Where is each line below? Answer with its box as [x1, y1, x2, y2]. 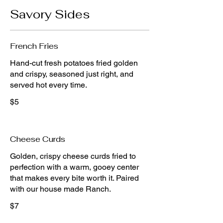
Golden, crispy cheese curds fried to [10, 151, 136, 161]
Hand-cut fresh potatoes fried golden [10, 58, 138, 68]
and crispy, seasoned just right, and [10, 69, 133, 79]
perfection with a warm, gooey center [10, 162, 139, 172]
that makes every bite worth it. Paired [10, 173, 139, 183]
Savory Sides [10, 6, 90, 22]
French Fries [10, 41, 58, 51]
